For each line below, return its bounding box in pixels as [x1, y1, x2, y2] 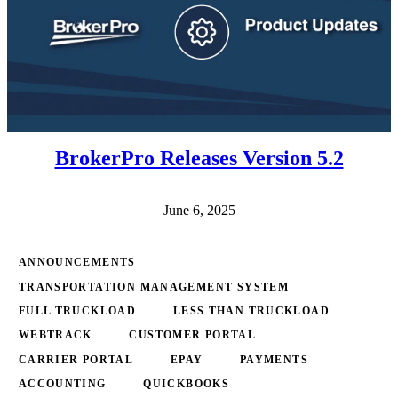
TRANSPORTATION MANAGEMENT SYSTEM [18, 281, 290, 292]
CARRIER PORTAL [18, 354, 134, 365]
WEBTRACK [18, 330, 92, 341]
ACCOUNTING [18, 378, 107, 390]
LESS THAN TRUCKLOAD [172, 306, 330, 316]
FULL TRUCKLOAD [18, 306, 137, 316]
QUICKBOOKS [143, 378, 230, 390]
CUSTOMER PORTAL [129, 330, 257, 341]
